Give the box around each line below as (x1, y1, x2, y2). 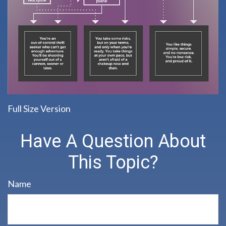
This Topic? (68, 151, 158, 173)
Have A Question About (20, 130, 206, 152)
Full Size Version (8, 102, 71, 114)
